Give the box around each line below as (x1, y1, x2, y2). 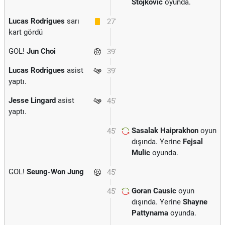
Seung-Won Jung (27, 167, 84, 176)
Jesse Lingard (9, 96, 56, 105)
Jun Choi (27, 47, 56, 56)
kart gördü (9, 28, 43, 37)
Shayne (183, 197, 207, 206)
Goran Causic (132, 186, 176, 195)
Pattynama (132, 208, 168, 217)
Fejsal (183, 137, 203, 146)
